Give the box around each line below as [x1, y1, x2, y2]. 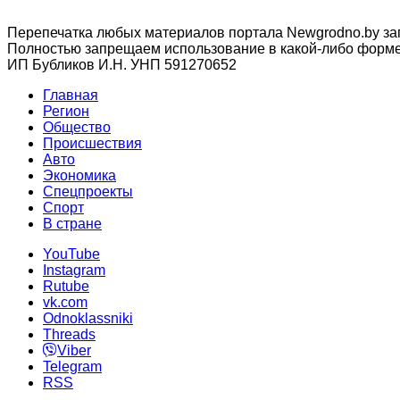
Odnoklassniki [43, 311, 133, 327]
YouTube [43, 246, 100, 262]
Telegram [43, 359, 102, 375]
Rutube [43, 279, 89, 295]
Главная [43, 87, 98, 104]
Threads [43, 327, 96, 343]
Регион [43, 104, 89, 120]
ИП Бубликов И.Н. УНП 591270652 [7, 57, 237, 73]
